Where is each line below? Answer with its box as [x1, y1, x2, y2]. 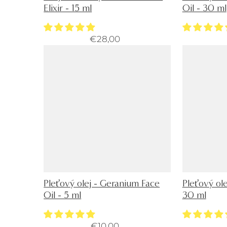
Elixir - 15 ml [44, 2, 92, 14]
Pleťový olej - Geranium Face [44, 177, 160, 190]
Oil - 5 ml [44, 189, 82, 201]
